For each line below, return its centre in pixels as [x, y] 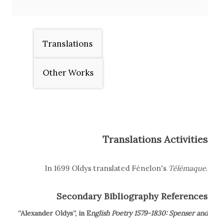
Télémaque [187, 168]
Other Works [68, 73]
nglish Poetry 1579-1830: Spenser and [149, 213]
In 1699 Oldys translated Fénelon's [107, 168]
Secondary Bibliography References [132, 196]
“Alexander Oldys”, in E [55, 213]
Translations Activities [155, 139]
